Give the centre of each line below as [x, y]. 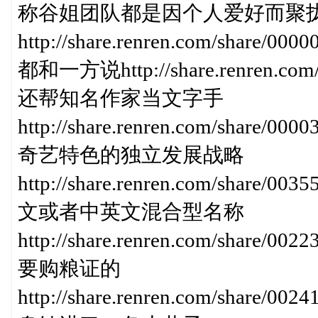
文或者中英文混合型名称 [131, 212]
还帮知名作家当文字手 [120, 98]
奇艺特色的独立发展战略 [131, 155]
